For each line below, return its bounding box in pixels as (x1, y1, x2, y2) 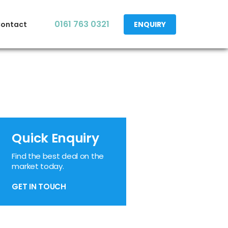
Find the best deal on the (12, 151, 104, 161)
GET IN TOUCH (12, 181, 66, 192)
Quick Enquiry (12, 129, 99, 147)
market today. (12, 161, 64, 172)
